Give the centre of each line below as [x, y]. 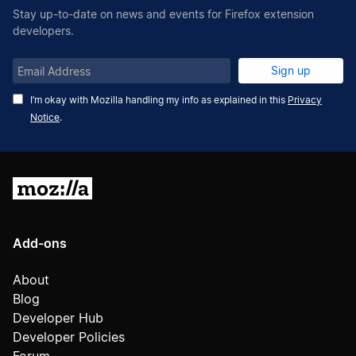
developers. [43, 31]
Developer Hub [58, 318]
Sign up [291, 71]
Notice [45, 117]
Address [34, 88]
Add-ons [40, 243]
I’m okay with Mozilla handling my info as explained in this [159, 100]
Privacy [305, 100]
